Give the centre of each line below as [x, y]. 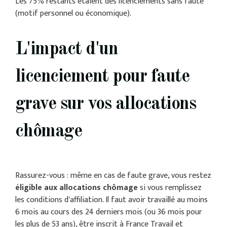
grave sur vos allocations [105, 105]
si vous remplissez [169, 188]
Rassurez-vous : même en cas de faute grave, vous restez [113, 176]
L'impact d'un [66, 50]
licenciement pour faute [102, 77]
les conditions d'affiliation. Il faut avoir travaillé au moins [111, 200]
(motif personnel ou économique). [73, 14]
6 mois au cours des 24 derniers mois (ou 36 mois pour [108, 212]
